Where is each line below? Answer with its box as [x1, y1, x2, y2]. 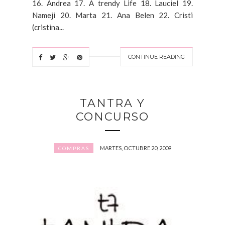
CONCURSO [76, 109, 149, 124]
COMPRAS [58, 145, 89, 151]
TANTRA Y [80, 96, 145, 110]
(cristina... [32, 22, 64, 32]
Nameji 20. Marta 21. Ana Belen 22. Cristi [32, 10, 193, 20]
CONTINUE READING [128, 53, 185, 60]
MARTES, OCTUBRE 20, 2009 [99, 144, 171, 151]
